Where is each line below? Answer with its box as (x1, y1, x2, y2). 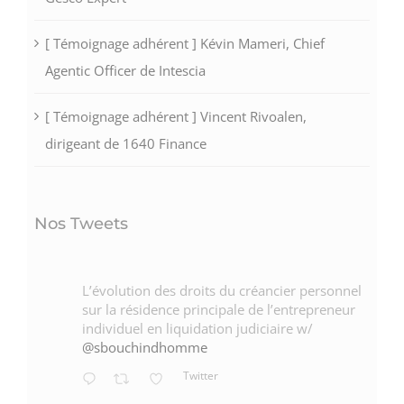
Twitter (183, 367, 219, 383)
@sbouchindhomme (81, 338, 207, 357)
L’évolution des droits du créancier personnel (81, 281, 362, 300)
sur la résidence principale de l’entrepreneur (81, 300, 355, 319)
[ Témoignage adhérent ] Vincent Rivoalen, (44, 107, 307, 126)
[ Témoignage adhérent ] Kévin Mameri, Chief (44, 34, 325, 53)
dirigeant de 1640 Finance (44, 134, 207, 153)
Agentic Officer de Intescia (44, 61, 206, 80)
